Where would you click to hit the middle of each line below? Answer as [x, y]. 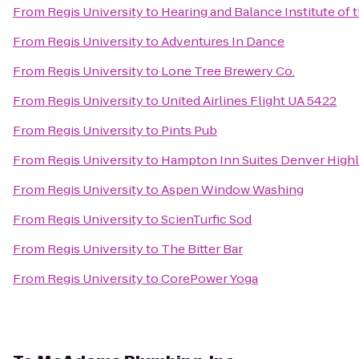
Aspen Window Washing [232, 190]
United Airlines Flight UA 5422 [249, 101]
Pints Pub [189, 130]
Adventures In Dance [223, 41]
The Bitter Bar [202, 249]
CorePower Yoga [210, 278]
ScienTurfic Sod [206, 219]
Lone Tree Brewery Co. [228, 71]
